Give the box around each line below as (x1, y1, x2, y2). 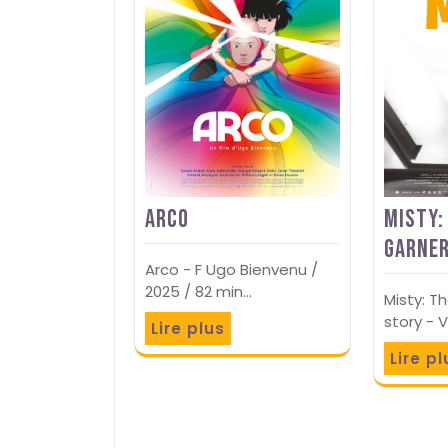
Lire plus (151, 317, 225, 339)
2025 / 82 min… (145, 280, 252, 302)
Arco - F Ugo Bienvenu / (145, 258, 318, 280)
